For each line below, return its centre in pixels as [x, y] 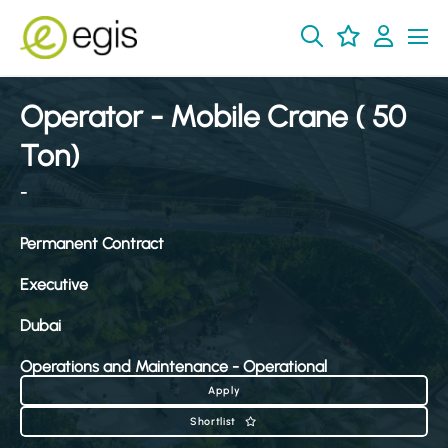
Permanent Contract [92, 243]
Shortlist [213, 421]
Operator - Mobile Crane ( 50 [213, 116]
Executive [54, 284]
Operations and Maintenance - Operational [173, 366]
